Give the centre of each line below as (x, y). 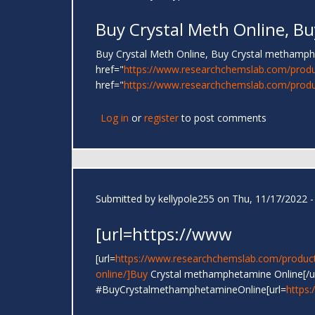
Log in (115, 118)
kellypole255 (186, 199)
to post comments (223, 118)
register (161, 118)
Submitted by (127, 199)
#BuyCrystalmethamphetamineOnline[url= (191, 290)
